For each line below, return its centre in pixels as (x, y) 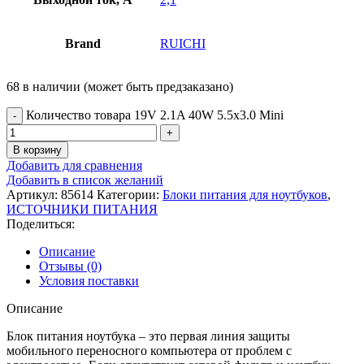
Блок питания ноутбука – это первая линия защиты (148, 336)
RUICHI (183, 43)
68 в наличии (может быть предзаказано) (120, 86)
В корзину (37, 149)
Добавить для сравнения (74, 165)
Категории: (128, 194)
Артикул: (34, 194)
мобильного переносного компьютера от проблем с (149, 350)
